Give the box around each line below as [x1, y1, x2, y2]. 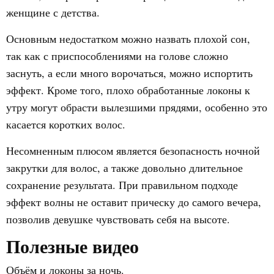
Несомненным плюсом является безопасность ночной [6, 143, 260, 158]
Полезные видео [6, 232, 139, 259]
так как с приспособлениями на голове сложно [6, 48, 228, 63]
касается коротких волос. [6, 117, 125, 131]
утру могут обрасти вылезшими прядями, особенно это [6, 100, 267, 114]
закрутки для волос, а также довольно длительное [6, 160, 243, 175]
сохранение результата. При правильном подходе [6, 177, 238, 192]
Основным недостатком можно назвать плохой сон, [6, 31, 250, 46]
